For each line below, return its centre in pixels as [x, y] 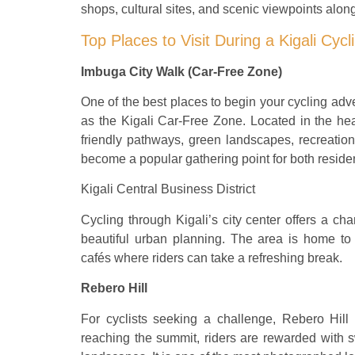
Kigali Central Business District [168, 189]
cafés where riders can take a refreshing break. [212, 258]
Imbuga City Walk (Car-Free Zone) [181, 71]
